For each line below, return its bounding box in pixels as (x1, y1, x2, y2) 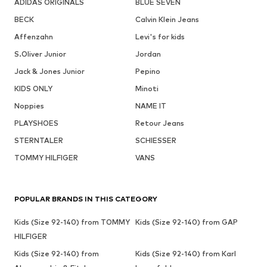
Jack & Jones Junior (14, 66, 85, 76)
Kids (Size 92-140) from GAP (135, 217, 238, 226)
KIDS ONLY (14, 83, 52, 93)
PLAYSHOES (14, 118, 58, 128)
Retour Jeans (135, 118, 184, 128)
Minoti (135, 83, 159, 93)
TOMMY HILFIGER (14, 153, 78, 162)
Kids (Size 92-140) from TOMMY (14, 217, 130, 226)
